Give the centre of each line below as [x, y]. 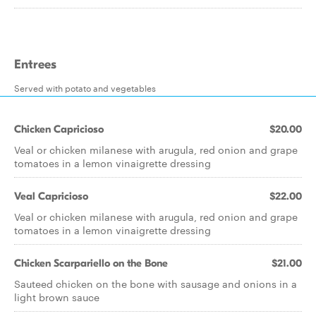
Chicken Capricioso [59, 129]
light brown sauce [57, 297]
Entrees [35, 65]
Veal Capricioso [51, 196]
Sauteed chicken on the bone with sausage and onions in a [156, 284]
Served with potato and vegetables [85, 87]
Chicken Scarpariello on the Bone [91, 263]
